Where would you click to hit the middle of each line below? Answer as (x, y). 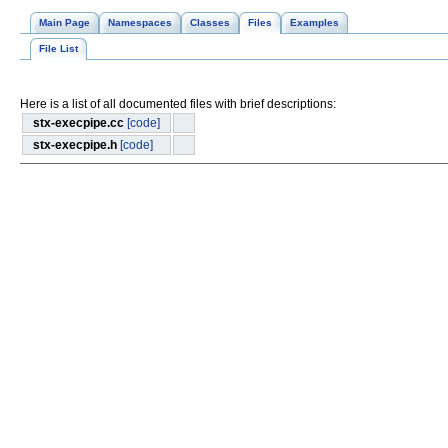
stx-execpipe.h (75, 145)
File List (58, 49)
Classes (210, 23)
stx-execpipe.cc (78, 123)
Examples (314, 23)
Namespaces (140, 23)
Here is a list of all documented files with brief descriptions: (178, 104)
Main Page (64, 23)
